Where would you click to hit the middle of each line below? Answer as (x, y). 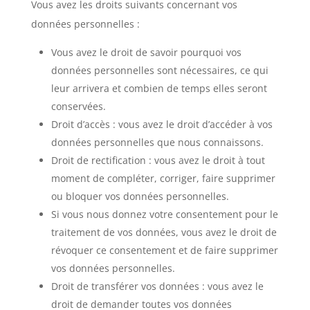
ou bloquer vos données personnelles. (140, 196)
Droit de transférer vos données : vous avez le (157, 286)
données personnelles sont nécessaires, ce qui (159, 70)
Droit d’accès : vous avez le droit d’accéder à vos (162, 124)
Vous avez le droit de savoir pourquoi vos (146, 52)
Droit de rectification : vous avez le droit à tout (158, 160)
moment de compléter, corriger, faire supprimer (163, 178)
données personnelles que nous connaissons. (157, 142)
